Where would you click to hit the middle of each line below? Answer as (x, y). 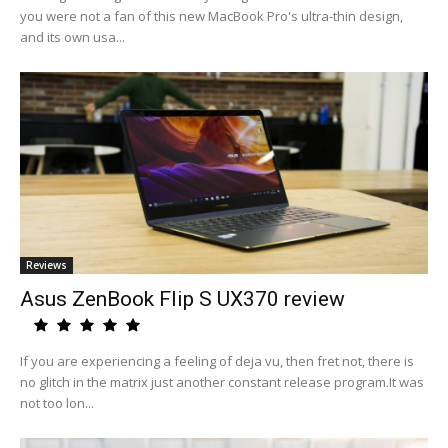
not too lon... (57, 403)
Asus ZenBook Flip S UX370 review (182, 299)
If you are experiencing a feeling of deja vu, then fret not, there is (217, 361)
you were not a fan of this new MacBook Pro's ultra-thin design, (211, 16)
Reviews (46, 265)
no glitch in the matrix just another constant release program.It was (222, 382)
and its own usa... (72, 37)
